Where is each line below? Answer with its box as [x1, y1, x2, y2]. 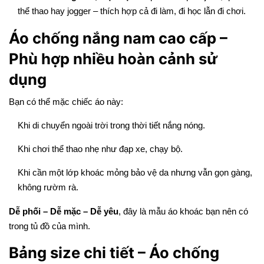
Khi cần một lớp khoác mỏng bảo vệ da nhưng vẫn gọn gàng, [18, 167, 252, 177]
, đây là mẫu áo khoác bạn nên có [118, 206, 248, 216]
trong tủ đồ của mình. [9, 220, 90, 231]
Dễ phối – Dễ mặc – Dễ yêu [9, 206, 118, 216]
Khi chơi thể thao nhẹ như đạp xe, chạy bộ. [18, 143, 183, 154]
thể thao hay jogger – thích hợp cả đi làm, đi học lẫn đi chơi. [18, 5, 246, 16]
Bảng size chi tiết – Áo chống [9, 243, 219, 262]
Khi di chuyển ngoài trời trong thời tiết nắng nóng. [18, 120, 205, 130]
